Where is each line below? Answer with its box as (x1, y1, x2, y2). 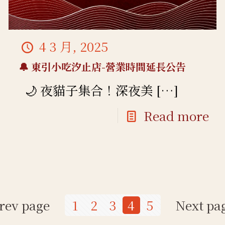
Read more (143, 106, 209, 125)
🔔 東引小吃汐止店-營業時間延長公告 (19, 59, 186, 74)
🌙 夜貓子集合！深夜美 (19, 80, 154, 99)
